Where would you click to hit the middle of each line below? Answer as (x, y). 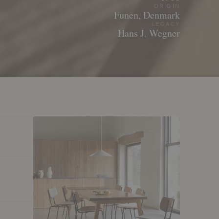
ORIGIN (167, 6)
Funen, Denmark (147, 15)
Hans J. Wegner (149, 33)
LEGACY (166, 24)
